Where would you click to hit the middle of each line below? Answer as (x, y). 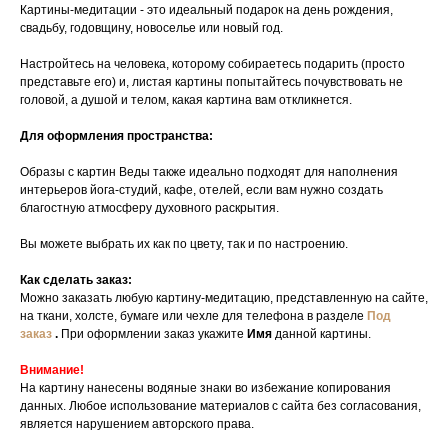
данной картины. (323, 334)
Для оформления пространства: (116, 136)
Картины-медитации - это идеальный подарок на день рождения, (206, 10)
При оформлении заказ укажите (152, 334)
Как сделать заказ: (76, 280)
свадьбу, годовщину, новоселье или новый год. (151, 28)
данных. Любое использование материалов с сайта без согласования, (220, 406)
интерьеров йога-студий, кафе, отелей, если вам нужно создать (201, 190)
